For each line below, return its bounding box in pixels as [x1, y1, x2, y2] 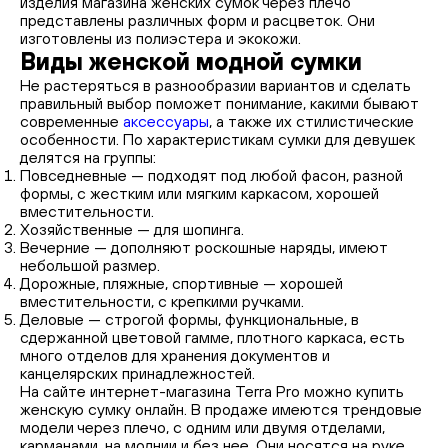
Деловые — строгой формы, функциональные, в [20, 310, 359, 328]
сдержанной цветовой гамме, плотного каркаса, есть [20, 328, 405, 346]
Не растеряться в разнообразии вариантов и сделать [20, 76, 411, 94]
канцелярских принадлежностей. [20, 364, 255, 382]
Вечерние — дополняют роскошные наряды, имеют [20, 238, 388, 256]
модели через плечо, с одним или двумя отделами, [20, 418, 385, 436]
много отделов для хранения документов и [20, 346, 330, 364]
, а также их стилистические [209, 112, 414, 130]
